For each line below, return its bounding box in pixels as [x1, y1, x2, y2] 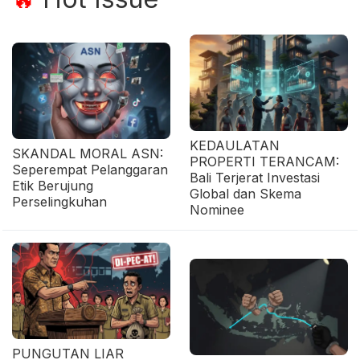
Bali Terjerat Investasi [190, 170, 320, 186]
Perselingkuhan [12, 194, 107, 210]
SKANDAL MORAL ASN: [12, 145, 163, 162]
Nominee [190, 202, 244, 218]
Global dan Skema [190, 186, 301, 202]
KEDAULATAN [190, 137, 280, 153]
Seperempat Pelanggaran [12, 162, 168, 178]
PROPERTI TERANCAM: [190, 153, 339, 170]
